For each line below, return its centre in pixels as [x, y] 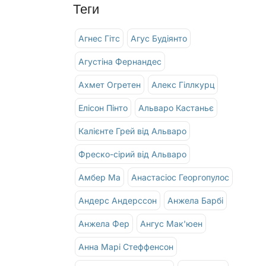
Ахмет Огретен [110, 84]
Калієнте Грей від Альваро [133, 131]
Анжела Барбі [196, 200]
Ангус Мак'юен [172, 223]
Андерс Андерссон [118, 200]
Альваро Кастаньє [176, 107]
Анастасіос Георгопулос [180, 177]
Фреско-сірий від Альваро [133, 154]
